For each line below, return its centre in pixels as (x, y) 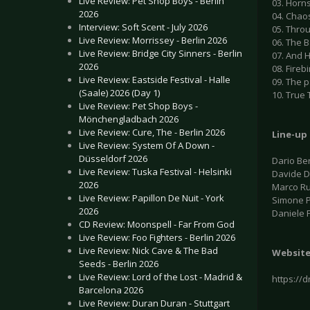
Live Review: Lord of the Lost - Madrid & (161, 277)
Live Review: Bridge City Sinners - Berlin (161, 53)
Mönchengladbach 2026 (129, 119)
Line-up (290, 135)
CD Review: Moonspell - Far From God (157, 224)
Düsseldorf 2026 (113, 158)
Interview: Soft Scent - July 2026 (143, 27)
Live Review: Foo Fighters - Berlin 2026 (157, 237)
